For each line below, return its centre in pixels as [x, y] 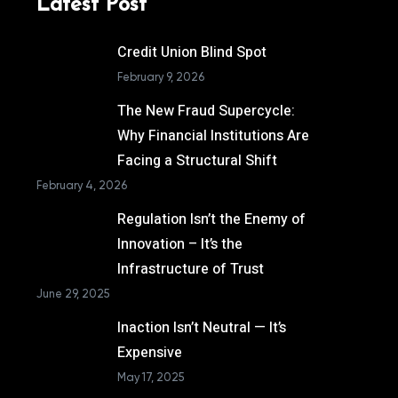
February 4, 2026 [82, 185]
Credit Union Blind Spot [191, 52]
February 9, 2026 [160, 77]
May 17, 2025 [151, 377]
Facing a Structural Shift [197, 161]
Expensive [149, 353]
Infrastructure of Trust [190, 269]
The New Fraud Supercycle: [206, 111]
